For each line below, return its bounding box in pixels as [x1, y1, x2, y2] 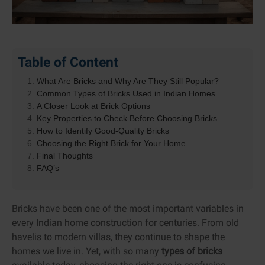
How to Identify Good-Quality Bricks [37, 125, 169, 135]
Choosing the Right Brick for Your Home [37, 138, 186, 148]
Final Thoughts [37, 150, 93, 160]
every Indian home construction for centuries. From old [12, 216, 239, 228]
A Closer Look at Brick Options [37, 101, 150, 111]
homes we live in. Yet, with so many [12, 245, 161, 257]
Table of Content [18, 53, 118, 70]
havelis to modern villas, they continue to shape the [12, 231, 225, 243]
